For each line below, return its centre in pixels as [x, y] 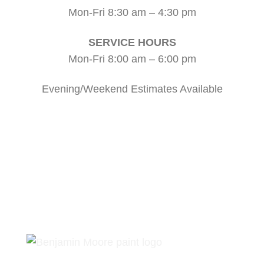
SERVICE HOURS [132, 42]
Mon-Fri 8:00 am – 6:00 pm [132, 59]
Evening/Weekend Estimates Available [132, 89]
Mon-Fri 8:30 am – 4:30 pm [132, 13]
